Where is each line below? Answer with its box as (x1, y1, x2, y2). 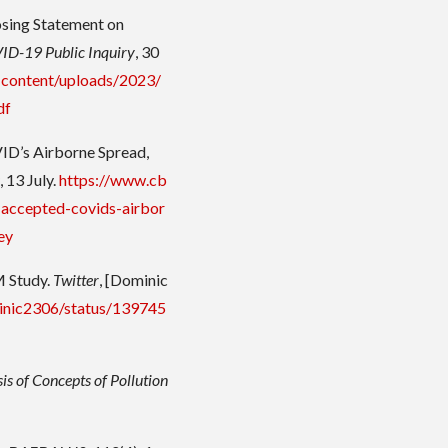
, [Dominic (99, 270, 169, 290)
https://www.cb (59, 170, 168, 190)
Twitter (53, 270, 100, 290)
